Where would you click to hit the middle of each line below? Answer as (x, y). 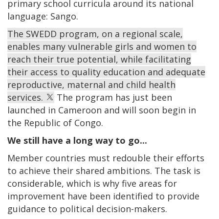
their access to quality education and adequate (106, 72)
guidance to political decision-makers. (87, 208)
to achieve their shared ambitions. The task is (104, 170)
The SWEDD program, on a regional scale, (95, 33)
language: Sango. (43, 16)
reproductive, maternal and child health (91, 84)
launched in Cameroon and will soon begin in (102, 110)
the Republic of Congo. (56, 122)
